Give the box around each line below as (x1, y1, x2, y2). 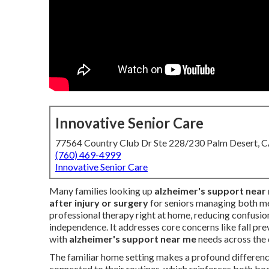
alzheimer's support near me (69, 233, 196, 244)
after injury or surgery (49, 197, 148, 208)
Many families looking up (49, 185, 154, 196)
